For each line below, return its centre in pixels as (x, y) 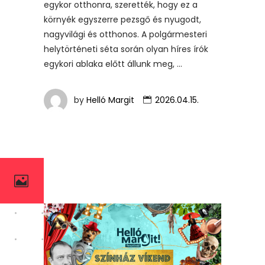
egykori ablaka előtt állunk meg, (110, 64)
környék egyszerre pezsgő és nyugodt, (122, 20)
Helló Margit (110, 100)
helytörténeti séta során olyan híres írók (126, 49)
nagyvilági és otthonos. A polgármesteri (125, 35)
